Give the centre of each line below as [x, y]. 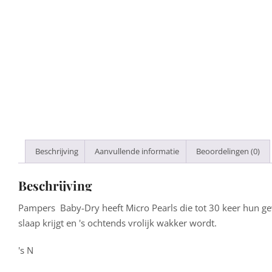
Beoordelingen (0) [228, 151]
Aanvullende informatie [137, 151]
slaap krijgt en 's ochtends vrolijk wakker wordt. [117, 223]
